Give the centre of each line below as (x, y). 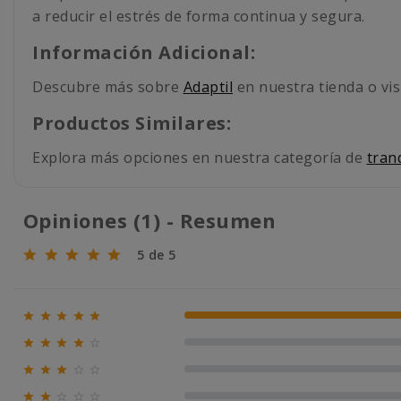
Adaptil (208, 86)
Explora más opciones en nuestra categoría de (200, 157)
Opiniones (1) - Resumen (152, 220)
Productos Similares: (132, 123)
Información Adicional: (144, 52)
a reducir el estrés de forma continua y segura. (199, 16)
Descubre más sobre (108, 86)
